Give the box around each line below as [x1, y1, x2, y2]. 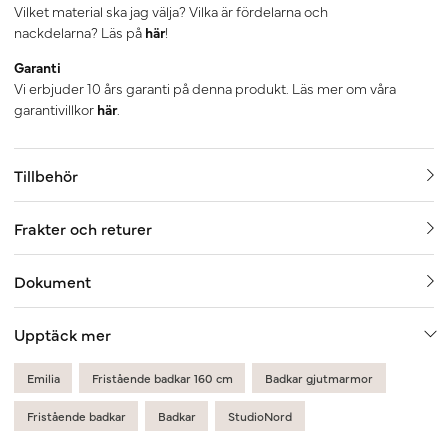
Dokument [14, 270, 91, 293]
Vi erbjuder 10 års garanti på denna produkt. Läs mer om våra [14, 78, 396, 99]
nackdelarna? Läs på [14, 22, 145, 43]
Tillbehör [14, 164, 78, 187]
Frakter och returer [14, 217, 152, 240]
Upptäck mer [14, 323, 111, 346]
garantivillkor [14, 99, 97, 120]
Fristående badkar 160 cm [91, 370, 233, 387]
